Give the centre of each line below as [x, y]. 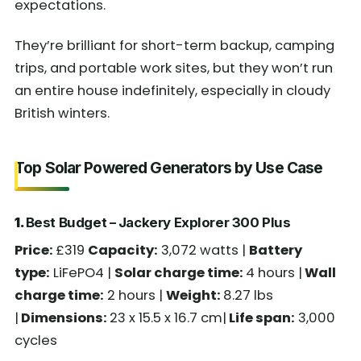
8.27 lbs [248, 295]
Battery [276, 250]
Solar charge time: [180, 272]
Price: [35, 250]
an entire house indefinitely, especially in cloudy [172, 91]
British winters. [62, 114]
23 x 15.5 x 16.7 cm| [168, 317]
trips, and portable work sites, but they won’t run [174, 68]
